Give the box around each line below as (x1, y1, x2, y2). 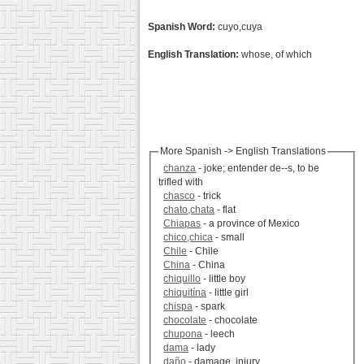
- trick (195, 190, 222, 202)
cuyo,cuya (215, 21, 262, 32)
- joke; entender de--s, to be (196, 162, 320, 175)
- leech (202, 328, 236, 340)
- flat (214, 204, 236, 216)
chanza (163, 162, 197, 175)
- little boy (201, 273, 246, 285)
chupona (163, 328, 203, 340)
